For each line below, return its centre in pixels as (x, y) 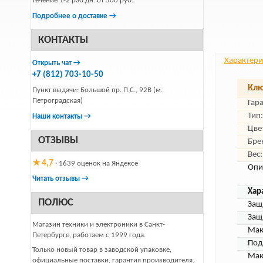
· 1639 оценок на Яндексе (96, 163)
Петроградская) (58, 101)
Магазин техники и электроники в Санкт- (99, 225)
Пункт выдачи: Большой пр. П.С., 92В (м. (97, 90)
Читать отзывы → (60, 179)
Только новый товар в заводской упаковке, (102, 250)
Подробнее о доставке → (74, 16)
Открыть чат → (56, 63)
